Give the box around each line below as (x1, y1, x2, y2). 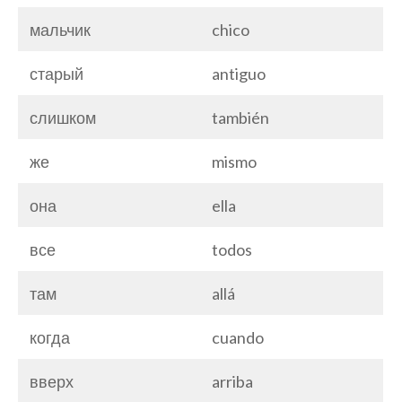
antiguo (212, 63, 266, 83)
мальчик (30, 19, 91, 39)
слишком (30, 107, 96, 127)
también (212, 107, 269, 127)
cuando (212, 327, 264, 347)
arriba (212, 371, 253, 391)
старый (30, 63, 83, 83)
